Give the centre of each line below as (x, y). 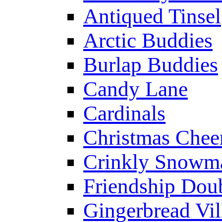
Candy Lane (136, 89)
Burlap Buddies (151, 65)
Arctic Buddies (148, 40)
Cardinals (124, 113)
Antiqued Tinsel (152, 16)
